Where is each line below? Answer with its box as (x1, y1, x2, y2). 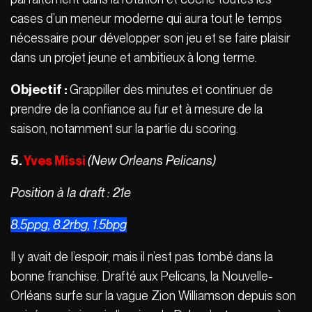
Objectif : (10, 81, 70, 97)
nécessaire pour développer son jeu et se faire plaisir (10, 30, 290, 45)
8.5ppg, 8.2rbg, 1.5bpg (10, 217, 127, 232)
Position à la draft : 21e (10, 185, 131, 200)
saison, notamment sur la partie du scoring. (10, 120, 241, 136)
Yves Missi (22, 153, 88, 168)
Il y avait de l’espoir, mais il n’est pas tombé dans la (10, 249, 273, 264)
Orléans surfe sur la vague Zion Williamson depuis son (10, 288, 296, 303)
